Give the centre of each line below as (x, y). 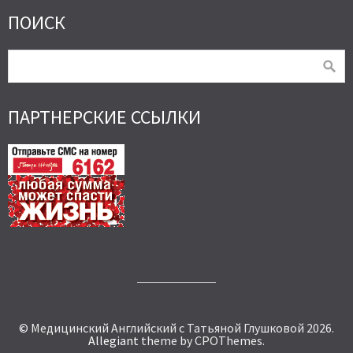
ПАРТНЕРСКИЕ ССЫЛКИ (104, 117)
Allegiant (113, 341)
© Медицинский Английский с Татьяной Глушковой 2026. (176, 328)
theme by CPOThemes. (202, 341)
